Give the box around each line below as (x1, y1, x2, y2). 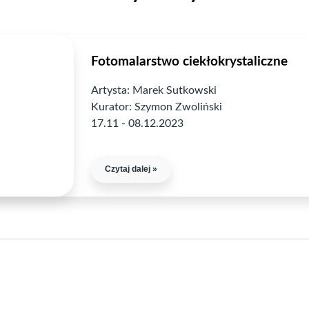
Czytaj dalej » (104, 164, 157, 174)
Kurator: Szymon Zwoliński (90, 101, 222, 112)
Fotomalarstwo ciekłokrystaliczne (90, 55, 288, 68)
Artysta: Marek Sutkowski (90, 85, 217, 96)
